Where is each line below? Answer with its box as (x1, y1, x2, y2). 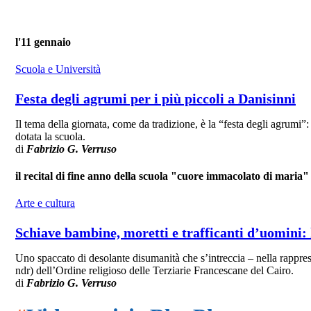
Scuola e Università (15, 63, 101, 76)
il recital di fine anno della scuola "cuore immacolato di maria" (15, 169, 309, 182)
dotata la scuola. (15, 130, 85, 142)
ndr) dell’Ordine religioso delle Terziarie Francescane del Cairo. (15, 264, 294, 276)
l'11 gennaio (15, 35, 71, 48)
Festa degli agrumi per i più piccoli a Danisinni (15, 91, 296, 107)
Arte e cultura (15, 197, 75, 210)
